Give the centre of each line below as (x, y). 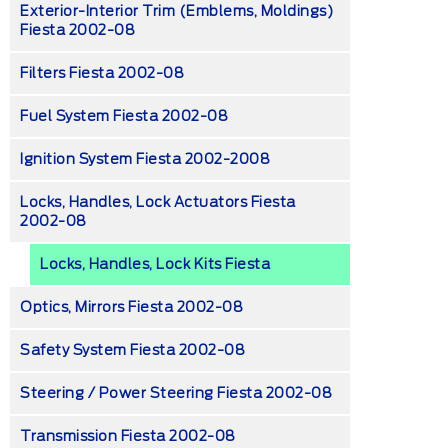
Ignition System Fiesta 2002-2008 (145, 159)
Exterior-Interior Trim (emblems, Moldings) (177, 11)
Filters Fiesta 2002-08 (102, 73)
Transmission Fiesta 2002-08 (128, 436)
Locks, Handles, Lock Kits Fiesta (155, 264)
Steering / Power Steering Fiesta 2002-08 (176, 393)
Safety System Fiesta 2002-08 (132, 350)
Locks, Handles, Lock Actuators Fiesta (158, 202)
